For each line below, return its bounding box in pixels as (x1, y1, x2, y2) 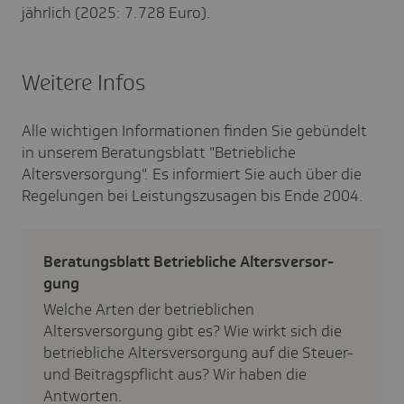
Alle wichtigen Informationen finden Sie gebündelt (22, 121, 367, 141)
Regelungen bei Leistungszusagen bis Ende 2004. (22, 186, 363, 206)
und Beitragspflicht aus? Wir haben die (43, 364, 307, 384)
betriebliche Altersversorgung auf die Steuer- (43, 343, 353, 363)
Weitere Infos (22, 69, 145, 96)
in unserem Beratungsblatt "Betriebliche (22, 142, 296, 162)
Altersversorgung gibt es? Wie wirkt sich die (43, 321, 342, 341)
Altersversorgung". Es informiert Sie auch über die (22, 164, 362, 184)
